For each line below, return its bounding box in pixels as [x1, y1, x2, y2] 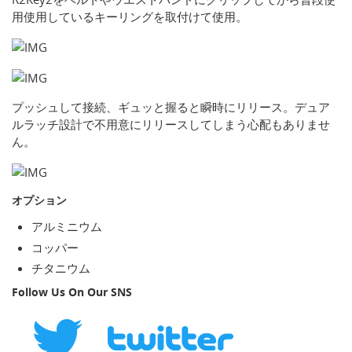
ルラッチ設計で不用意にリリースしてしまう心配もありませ [12, 116, 330, 133]
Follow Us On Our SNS [12, 284, 132, 300]
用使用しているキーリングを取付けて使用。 [12, 9, 247, 25]
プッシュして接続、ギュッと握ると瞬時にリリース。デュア [12, 99, 330, 115]
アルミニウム [31, 218, 102, 235]
